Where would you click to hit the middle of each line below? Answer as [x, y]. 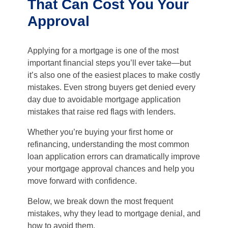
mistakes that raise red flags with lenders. [102, 112]
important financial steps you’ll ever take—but [109, 63]
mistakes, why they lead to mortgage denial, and [114, 213]
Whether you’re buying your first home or [100, 132]
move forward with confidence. [82, 181]
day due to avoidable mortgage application [104, 99]
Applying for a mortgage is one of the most [103, 51]
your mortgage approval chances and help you [111, 169]
